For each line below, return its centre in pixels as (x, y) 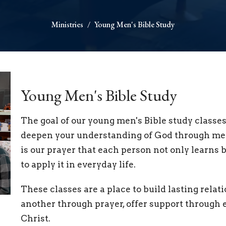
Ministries (67, 24)
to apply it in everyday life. (78, 165)
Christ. (35, 219)
